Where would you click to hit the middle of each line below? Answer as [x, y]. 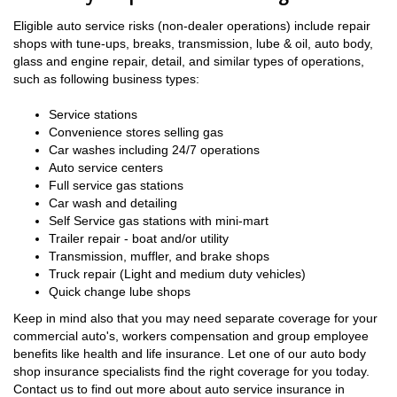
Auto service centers [106, 167]
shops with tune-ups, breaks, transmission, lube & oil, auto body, [193, 43]
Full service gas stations [116, 185]
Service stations [93, 114]
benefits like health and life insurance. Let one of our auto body [190, 353]
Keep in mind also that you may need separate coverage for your [195, 318]
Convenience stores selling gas [136, 132]
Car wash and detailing [113, 202]
